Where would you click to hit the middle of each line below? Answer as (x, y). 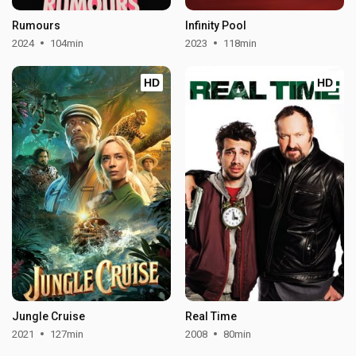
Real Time (211, 316)
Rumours (37, 25)
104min (67, 43)
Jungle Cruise (49, 316)
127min (67, 334)
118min (240, 43)
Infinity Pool (215, 25)
